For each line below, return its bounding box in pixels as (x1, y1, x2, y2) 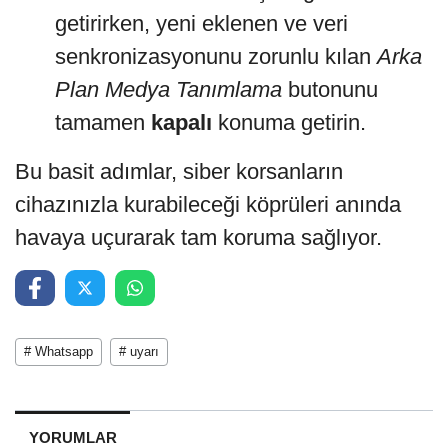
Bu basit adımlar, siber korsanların (15, 158, 343, 184)
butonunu (282, 76, 378, 102)
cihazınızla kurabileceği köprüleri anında (15, 191, 401, 217)
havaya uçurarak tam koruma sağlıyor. (15, 224, 382, 250)
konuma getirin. (212, 109, 366, 135)
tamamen (55, 109, 151, 135)
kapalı (151, 109, 212, 135)
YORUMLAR (28, 428, 117, 446)
